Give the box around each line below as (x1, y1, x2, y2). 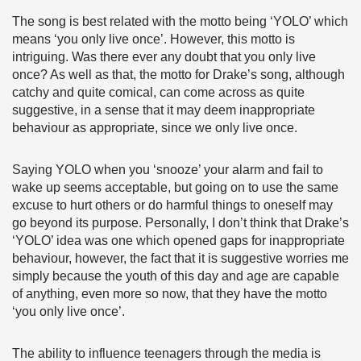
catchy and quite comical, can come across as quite (12, 85, 305, 99)
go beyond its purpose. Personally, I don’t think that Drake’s (12, 216, 349, 230)
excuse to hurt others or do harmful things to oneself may (12, 198, 333, 212)
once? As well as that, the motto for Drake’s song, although (12, 68, 345, 81)
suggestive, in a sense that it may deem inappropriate (12, 103, 315, 117)
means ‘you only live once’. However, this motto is (12, 32, 295, 46)
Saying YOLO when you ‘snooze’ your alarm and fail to (12, 163, 323, 176)
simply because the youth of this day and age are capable (12, 269, 339, 283)
